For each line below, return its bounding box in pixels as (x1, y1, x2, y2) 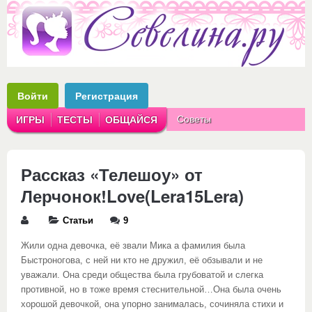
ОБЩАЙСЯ (105, 114, 157, 125)
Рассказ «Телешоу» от (21, 162, 203, 186)
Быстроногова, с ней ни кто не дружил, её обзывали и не (21, 256, 263, 265)
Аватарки (177, 136, 219, 148)
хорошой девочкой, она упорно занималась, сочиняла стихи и (21, 299, 283, 309)
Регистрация (75, 89, 138, 102)
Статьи (63, 216, 93, 226)
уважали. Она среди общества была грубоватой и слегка (21, 270, 263, 280)
